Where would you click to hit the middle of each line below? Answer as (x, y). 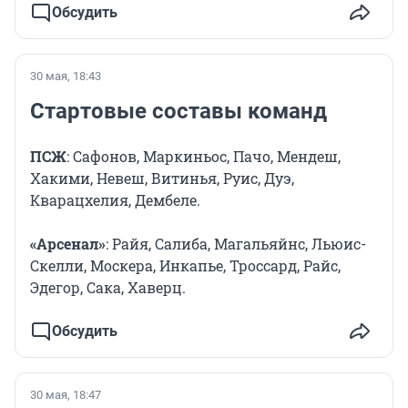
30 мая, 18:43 (66, 76)
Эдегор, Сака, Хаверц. (108, 288)
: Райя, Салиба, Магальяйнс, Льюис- (236, 244)
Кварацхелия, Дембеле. (115, 200)
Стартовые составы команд (178, 112)
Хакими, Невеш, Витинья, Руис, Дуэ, (162, 178)
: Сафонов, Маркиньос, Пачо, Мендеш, (204, 157)
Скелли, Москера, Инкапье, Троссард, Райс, (185, 266)
